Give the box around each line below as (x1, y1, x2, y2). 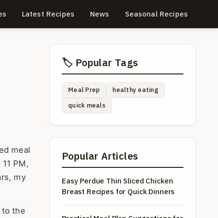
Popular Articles (62, 149, 138, 163)
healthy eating (112, 86, 158, 94)
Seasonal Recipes (125, 9, 188, 18)
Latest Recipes (21, 9, 74, 18)
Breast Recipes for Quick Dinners (62, 187, 175, 196)
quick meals (68, 101, 106, 109)
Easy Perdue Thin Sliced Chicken (62, 176, 173, 185)
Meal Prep (68, 86, 100, 94)
